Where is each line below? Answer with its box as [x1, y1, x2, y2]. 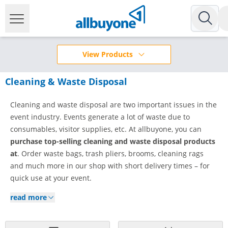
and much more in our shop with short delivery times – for [10, 161, 210, 170]
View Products [82, 49, 133, 59]
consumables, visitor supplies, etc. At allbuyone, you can [10, 124, 202, 134]
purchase [10, 136, 42, 146]
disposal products [153, 136, 215, 146]
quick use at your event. [10, 173, 92, 183]
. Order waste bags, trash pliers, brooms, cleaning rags [17, 149, 204, 158]
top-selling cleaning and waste [44, 136, 151, 146]
